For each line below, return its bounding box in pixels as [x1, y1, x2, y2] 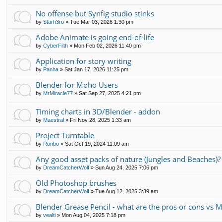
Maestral [43, 116, 64, 123]
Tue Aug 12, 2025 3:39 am [95, 188, 158, 194]
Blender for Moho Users [36, 79, 118, 90]
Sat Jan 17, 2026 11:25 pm [64, 66, 128, 72]
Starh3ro [43, 18, 64, 25]
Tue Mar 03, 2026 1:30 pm [70, 18, 133, 25]
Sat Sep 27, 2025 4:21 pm [79, 90, 141, 96]
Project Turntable [36, 130, 94, 140]
